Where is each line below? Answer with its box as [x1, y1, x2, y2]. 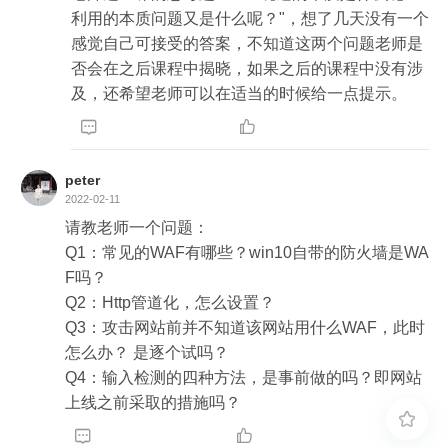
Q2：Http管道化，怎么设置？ [65, 293, 275, 311]
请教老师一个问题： [65, 218, 209, 236]
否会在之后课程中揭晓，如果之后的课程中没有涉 [71, 59, 423, 77]
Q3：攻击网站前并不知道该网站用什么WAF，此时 [65, 318, 425, 336]
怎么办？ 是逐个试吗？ [65, 343, 229, 361]
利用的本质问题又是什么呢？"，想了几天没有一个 [71, 9, 429, 27]
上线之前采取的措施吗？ [65, 393, 241, 411]
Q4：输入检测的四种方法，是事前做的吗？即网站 [65, 368, 422, 386]
